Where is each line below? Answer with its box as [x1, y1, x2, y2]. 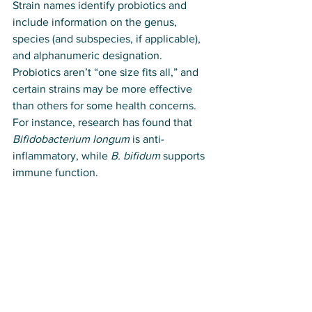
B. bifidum [111, 150, 160, 162]
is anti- [130, 133, 164, 146]
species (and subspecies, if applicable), [13, 33, 203, 45]
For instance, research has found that [13, 116, 195, 129]
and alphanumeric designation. [13, 49, 165, 62]
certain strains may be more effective [13, 83, 195, 95]
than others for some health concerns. [13, 100, 199, 112]
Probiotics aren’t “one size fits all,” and [13, 66, 201, 79]
